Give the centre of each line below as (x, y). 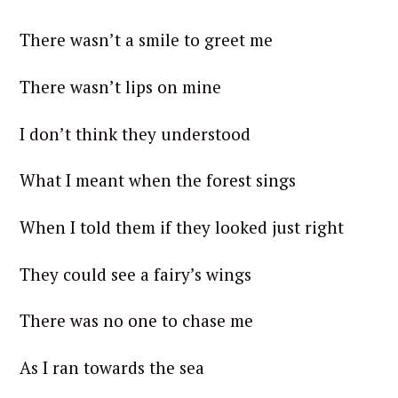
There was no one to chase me (136, 321)
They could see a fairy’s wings (135, 274)
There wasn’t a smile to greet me (146, 40)
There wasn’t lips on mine (120, 86)
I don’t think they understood (135, 133)
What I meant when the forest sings (158, 180)
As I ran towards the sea (112, 367)
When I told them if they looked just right (182, 227)
